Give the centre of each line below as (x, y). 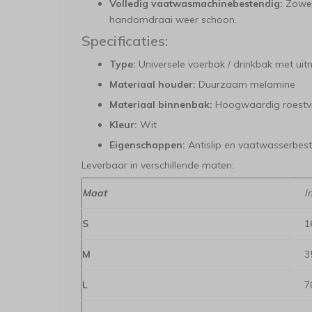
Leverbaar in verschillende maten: (158, 165)
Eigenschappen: (147, 145)
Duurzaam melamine (245, 84)
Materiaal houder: (153, 84)
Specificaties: (125, 41)
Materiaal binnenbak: (161, 104)
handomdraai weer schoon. (173, 19)
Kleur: (123, 125)
